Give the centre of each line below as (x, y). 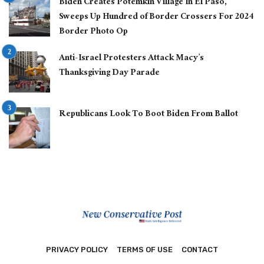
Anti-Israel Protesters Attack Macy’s (131, 58)
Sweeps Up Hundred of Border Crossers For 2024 (156, 17)
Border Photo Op (93, 32)
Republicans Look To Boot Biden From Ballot (148, 114)
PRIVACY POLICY (77, 249)
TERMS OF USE (145, 249)
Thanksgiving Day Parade (109, 73)
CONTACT (200, 249)
